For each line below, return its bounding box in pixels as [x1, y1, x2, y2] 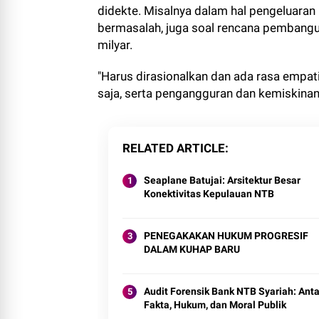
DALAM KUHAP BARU [144, 244, 240, 256]
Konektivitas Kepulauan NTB [144, 188, 274, 200]
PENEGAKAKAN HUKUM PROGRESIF [144, 230, 308, 242]
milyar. [98, 38, 132, 53]
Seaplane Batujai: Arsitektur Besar [144, 174, 300, 187]
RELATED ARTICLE [122, 141, 225, 156]
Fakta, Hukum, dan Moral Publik [144, 299, 286, 311]
